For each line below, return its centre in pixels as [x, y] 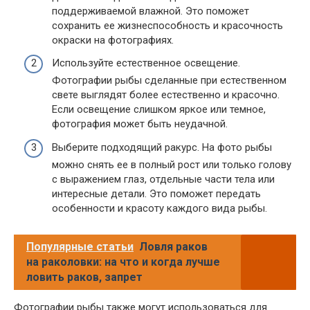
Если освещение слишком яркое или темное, [159, 110]
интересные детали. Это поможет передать [156, 193]
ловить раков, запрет [84, 277]
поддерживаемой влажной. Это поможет [151, 11]
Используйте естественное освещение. [146, 63]
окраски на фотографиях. [113, 40]
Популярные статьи [80, 246]
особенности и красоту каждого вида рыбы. [159, 208]
